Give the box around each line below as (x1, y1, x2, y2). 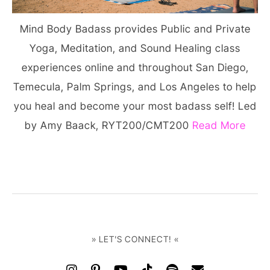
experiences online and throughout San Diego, (21, 61, 249, 74)
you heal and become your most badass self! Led (13, 99, 257, 112)
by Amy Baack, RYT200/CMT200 (24, 119, 192, 131)
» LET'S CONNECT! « (91, 233, 179, 244)
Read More (192, 119, 246, 131)
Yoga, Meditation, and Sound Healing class (30, 42, 240, 54)
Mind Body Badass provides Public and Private (19, 22, 251, 35)
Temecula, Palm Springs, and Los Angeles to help (13, 80, 257, 93)
